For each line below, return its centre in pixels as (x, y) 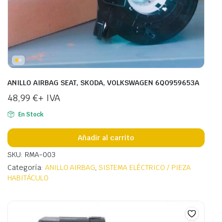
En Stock (31, 115)
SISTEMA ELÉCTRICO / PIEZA (145, 168)
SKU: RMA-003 (31, 155)
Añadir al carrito (106, 138)
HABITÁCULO (28, 178)
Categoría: (26, 168)
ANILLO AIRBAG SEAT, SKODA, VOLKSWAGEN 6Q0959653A (103, 83)
